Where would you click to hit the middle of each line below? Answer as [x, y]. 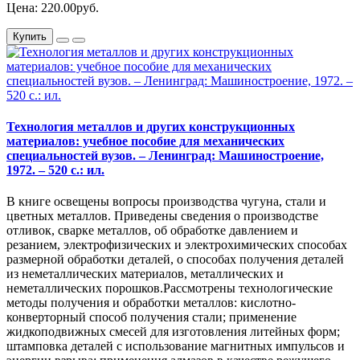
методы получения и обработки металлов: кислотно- [151, 303]
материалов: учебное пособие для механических [145, 141]
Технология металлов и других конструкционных [151, 126]
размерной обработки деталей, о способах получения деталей [175, 260]
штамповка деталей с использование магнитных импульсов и [176, 346]
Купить [30, 36]
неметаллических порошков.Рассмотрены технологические [170, 288]
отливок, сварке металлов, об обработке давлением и [152, 231]
